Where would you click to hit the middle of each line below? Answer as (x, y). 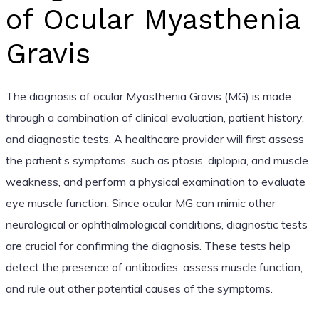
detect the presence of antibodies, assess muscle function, (154, 267)
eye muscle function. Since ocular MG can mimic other (140, 203)
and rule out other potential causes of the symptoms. (139, 288)
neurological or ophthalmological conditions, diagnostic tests (156, 224)
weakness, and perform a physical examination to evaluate (155, 181)
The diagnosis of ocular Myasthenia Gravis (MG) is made (148, 96)
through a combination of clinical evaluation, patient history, (155, 117)
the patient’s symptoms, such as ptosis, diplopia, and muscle (157, 160)
